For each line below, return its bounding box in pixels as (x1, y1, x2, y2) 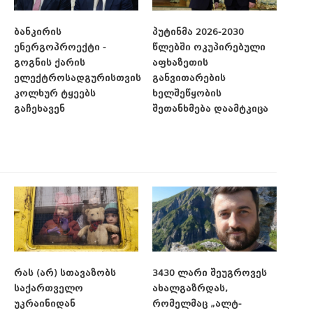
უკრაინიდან (14, 298, 75, 310)
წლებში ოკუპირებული (152, 41, 265, 52)
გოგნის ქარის (14, 57, 85, 68)
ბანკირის (14, 26, 61, 37)
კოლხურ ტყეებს (14, 87, 96, 99)
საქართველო (14, 283, 83, 294)
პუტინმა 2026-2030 (152, 26, 244, 37)
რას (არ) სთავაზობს (14, 268, 116, 279)
